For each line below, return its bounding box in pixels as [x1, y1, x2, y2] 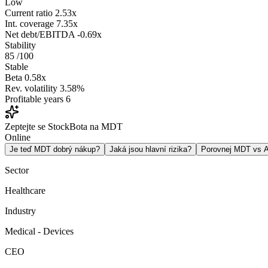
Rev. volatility [5, 83, 57, 94]
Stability [5, 40, 36, 51]
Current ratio [5, 8, 53, 19]
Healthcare [5, 185, 45, 196]
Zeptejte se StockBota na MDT [5, 121, 123, 132]
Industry [5, 206, 36, 217]
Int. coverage [5, 19, 54, 29]
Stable [5, 62, 28, 72]
